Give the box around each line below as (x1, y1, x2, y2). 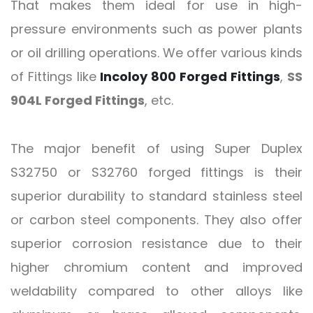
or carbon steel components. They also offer (10, 211, 303, 229)
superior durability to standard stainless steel (10, 187, 303, 205)
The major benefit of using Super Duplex (10, 140, 303, 158)
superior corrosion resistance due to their (10, 235, 303, 253)
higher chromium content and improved (10, 259, 303, 277)
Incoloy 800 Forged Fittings (100, 68, 280, 86)
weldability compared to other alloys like (10, 282, 303, 300)
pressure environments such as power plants (10, 20, 303, 38)
